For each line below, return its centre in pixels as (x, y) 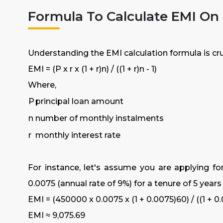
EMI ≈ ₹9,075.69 (56, 215)
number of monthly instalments (100, 118)
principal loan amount (79, 101)
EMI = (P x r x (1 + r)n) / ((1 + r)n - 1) (92, 69)
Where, (42, 85)
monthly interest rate (78, 135)
